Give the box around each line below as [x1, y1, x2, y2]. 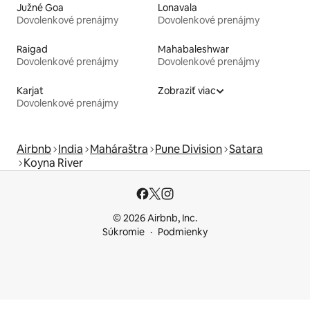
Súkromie [102, 226, 145, 238]
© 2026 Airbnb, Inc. [113, 212, 197, 224]
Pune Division [155, 141, 222, 156]
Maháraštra [90, 141, 148, 156]
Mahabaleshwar [158, 42, 229, 55]
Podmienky [158, 226, 208, 238]
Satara [229, 141, 263, 156]
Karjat [17, 84, 44, 97]
